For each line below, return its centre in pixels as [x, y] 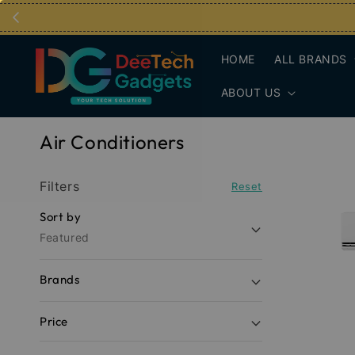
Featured [65, 238]
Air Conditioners [112, 142]
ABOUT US [251, 92]
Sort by [61, 217]
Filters [60, 187]
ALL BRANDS [310, 59]
